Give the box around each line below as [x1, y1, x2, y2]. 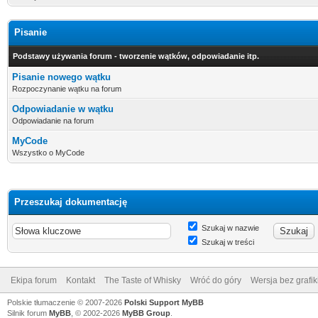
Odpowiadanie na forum [12, 116, 94, 125]
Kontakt [66, 275, 95, 285]
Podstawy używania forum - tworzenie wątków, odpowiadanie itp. [13, 52, 259, 60]
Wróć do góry [190, 275, 241, 285]
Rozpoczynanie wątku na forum [12, 84, 121, 93]
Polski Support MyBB [124, 298, 204, 307]
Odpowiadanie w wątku [12, 104, 114, 114]
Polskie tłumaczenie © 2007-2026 [7, 298, 124, 307]
